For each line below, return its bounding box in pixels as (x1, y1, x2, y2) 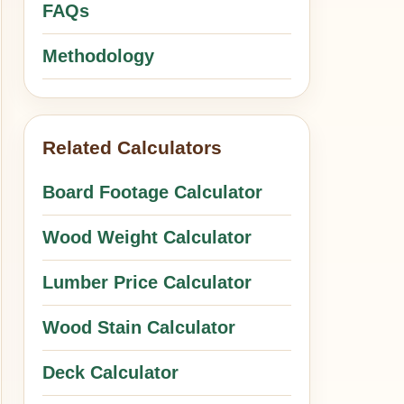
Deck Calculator (42, 363, 179, 382)
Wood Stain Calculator (42, 317, 236, 337)
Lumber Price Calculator (42, 272, 252, 292)
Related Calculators (42, 137, 223, 158)
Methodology (42, 46, 155, 66)
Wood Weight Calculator (42, 227, 252, 247)
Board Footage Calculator (42, 182, 263, 202)
